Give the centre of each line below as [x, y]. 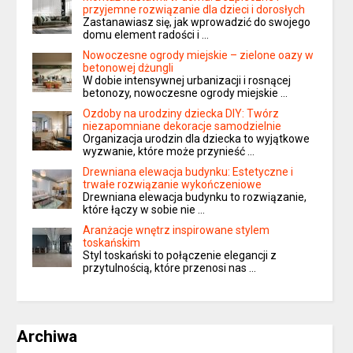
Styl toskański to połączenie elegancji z [180, 256]
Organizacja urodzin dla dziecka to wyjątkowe [197, 139]
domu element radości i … [146, 35]
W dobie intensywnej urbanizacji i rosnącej [187, 81]
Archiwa [47, 337]
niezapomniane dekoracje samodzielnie [182, 126]
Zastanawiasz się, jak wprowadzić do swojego [197, 22]
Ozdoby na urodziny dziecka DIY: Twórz [181, 114]
